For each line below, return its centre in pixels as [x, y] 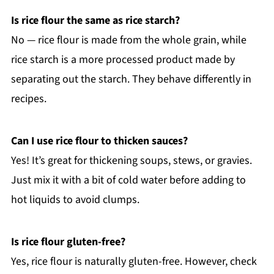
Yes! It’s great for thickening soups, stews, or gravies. [131, 160]
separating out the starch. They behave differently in [131, 79]
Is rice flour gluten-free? [68, 242]
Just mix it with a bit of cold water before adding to [128, 180]
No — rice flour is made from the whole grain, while [128, 40]
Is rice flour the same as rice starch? [95, 20]
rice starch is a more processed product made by [123, 59]
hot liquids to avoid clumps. [75, 199]
